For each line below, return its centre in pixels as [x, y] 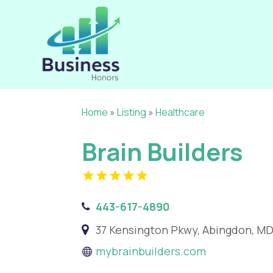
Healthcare [180, 112]
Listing [132, 112]
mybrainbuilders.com [151, 251]
